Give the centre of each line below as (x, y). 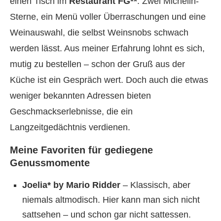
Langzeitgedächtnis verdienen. (70, 127)
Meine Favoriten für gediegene (81, 150)
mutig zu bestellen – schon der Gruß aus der (97, 64)
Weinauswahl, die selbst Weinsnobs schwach (99, 33)
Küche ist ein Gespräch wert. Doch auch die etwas (109, 80)
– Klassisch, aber (155, 185)
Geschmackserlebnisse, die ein (71, 111)
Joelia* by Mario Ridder (71, 185)
